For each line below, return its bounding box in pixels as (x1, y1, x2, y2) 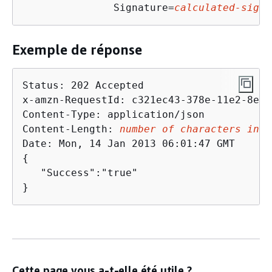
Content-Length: (22, 123, 120, 135)
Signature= (22, 1, 174, 13)
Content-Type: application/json (22, 108, 205, 120)
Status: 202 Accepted (22, 79, 144, 91)
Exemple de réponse (12, 42, 142, 58)
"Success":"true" (22, 166, 138, 178)
